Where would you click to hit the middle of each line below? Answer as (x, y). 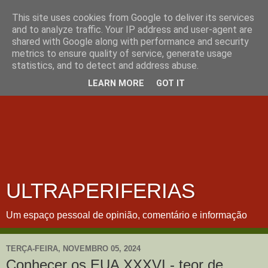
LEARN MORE (116, 84)
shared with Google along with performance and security (130, 42)
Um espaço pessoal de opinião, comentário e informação (127, 215)
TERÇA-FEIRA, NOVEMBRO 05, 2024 (73, 248)
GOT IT (170, 84)
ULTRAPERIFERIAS (100, 191)
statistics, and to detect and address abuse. (105, 66)
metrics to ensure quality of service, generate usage (122, 54)
